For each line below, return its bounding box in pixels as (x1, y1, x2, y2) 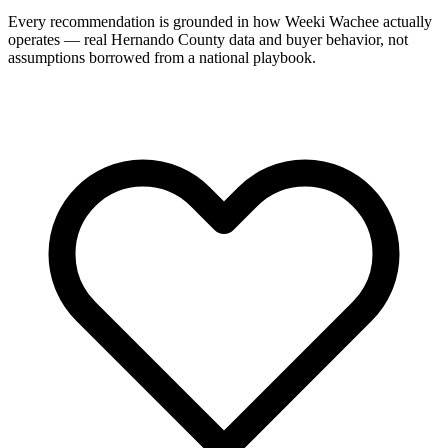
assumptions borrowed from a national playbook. (8, 49, 316, 67)
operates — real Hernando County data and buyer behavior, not (8, 31, 408, 49)
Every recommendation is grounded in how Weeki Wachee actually (8, 13, 432, 31)
